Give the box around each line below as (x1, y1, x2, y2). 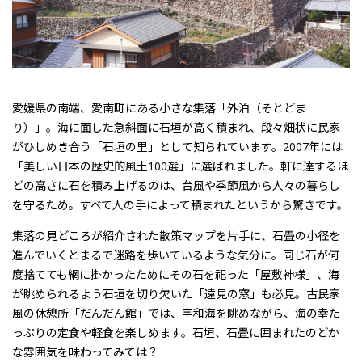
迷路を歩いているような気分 (113, 247, 260, 263)
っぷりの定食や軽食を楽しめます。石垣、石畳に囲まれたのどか (12, 325, 339, 341)
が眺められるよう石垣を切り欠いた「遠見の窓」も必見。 (12, 286, 306, 302)
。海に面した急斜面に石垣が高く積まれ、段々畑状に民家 (46, 120, 340, 136)
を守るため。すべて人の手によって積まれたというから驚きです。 (12, 197, 348, 213)
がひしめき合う (12, 139, 91, 155)
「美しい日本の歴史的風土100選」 (12, 158, 190, 175)
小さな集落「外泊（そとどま (159, 100, 306, 116)
